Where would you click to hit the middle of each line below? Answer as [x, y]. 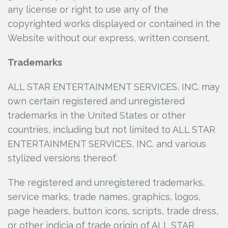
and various [181, 144]
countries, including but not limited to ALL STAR [111, 130]
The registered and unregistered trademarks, [106, 182]
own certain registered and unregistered [96, 101]
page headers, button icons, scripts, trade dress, [113, 211]
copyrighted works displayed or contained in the [114, 24]
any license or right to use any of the [88, 9]
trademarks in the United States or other [97, 115]
